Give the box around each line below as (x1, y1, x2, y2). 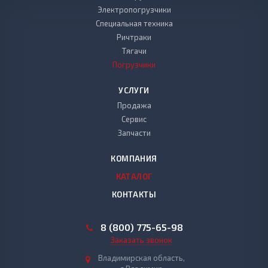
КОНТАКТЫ (111, 190, 157, 199)
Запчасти (117, 128, 151, 138)
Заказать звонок (111, 235, 172, 245)
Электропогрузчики (97, 5, 171, 14)
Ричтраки (117, 32, 151, 42)
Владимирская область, (98, 253, 185, 263)
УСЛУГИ (118, 86, 150, 95)
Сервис (121, 114, 147, 124)
